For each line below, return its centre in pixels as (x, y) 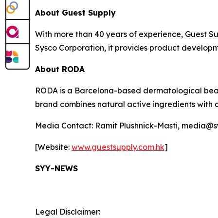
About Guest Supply (75, 13)
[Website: (53, 147)
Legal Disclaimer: (68, 212)
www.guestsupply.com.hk (118, 147)
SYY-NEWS (56, 169)
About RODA (60, 69)
